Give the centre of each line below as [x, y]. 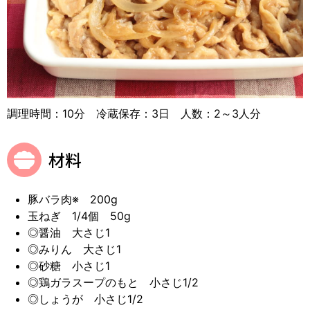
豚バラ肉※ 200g [73, 199]
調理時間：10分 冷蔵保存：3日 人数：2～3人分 [134, 113]
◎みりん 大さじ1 [74, 249]
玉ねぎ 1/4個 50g [79, 216]
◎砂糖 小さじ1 [69, 265]
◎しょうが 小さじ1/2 [85, 299]
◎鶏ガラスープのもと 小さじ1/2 [113, 282]
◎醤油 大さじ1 [69, 232]
